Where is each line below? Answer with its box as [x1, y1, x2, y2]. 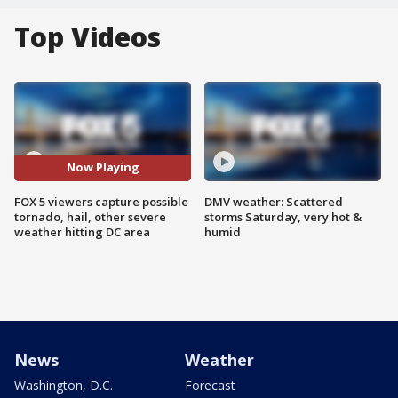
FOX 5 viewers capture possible [14, 193, 188, 210]
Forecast [185, 376, 235, 394]
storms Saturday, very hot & [204, 208, 362, 225]
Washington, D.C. [14, 376, 113, 394]
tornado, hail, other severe [14, 208, 166, 225]
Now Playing [66, 159, 139, 176]
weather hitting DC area [14, 223, 150, 240]
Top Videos [14, 19, 161, 55]
